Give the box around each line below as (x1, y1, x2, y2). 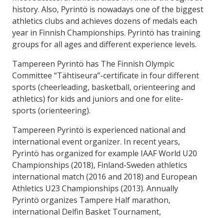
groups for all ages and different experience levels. (12, 39, 197, 50)
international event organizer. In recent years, (12, 136, 180, 147)
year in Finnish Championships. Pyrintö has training (12, 27, 200, 38)
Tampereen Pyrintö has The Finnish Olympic (12, 58, 174, 69)
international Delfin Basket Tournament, (12, 206, 161, 217)
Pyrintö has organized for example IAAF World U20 (12, 148, 197, 159)
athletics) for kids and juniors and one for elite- (12, 93, 183, 104)
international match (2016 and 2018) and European (12, 171, 197, 182)
